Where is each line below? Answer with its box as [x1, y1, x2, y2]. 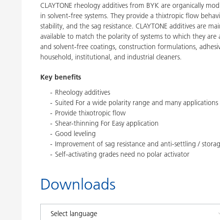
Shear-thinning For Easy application [55, 119, 159, 128]
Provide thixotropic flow [55, 109, 126, 117]
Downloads [40, 175, 115, 193]
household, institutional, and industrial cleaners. [40, 53, 182, 61]
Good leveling [55, 129, 96, 138]
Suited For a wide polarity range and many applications [55, 98, 218, 107]
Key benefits [40, 73, 81, 82]
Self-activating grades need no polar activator [55, 150, 190, 159]
